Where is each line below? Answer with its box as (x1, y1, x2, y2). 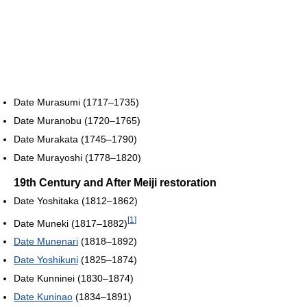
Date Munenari (14, 236, 78, 247)
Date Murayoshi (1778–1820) (14, 151, 141, 163)
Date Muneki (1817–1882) (14, 217, 127, 229)
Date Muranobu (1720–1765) (14, 114, 140, 126)
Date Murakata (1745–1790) (14, 133, 137, 145)
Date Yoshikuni (14, 254, 78, 266)
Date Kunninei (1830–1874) (14, 273, 134, 284)
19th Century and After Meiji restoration (14, 176, 217, 188)
